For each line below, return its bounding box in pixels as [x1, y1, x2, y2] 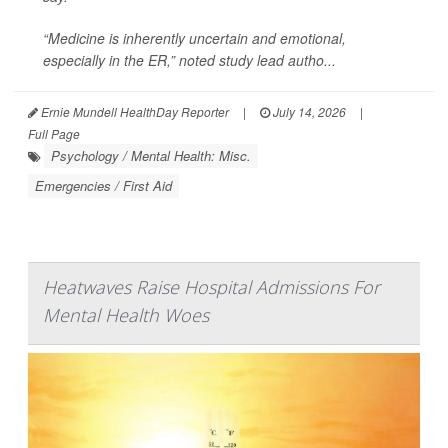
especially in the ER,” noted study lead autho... [43, 49, 336, 70]
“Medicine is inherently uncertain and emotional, [43, 27, 346, 48]
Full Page [28, 124, 80, 142]
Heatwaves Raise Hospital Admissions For [43, 274, 380, 299]
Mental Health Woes [43, 302, 209, 327]
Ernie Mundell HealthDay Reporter [38, 102, 229, 120]
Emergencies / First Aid [35, 175, 172, 195]
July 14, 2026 [270, 102, 346, 120]
